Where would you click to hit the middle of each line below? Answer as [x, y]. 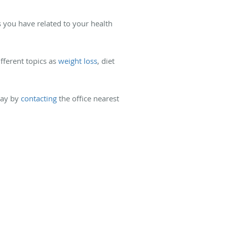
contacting [39, 99]
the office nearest [88, 99]
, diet [106, 61]
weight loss [78, 61]
